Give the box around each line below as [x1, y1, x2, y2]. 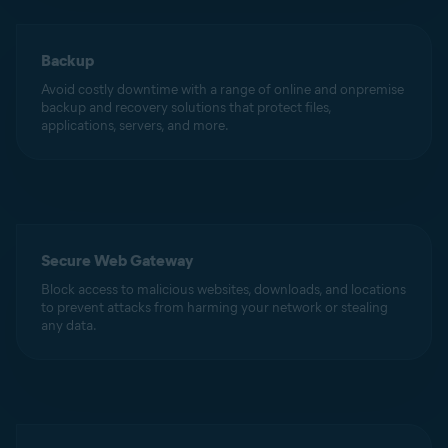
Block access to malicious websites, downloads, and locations [41, 281, 406, 298]
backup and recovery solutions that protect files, [41, 99, 331, 116]
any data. [41, 317, 97, 334]
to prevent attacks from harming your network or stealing [41, 299, 388, 316]
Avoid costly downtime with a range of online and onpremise [41, 81, 404, 98]
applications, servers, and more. [41, 117, 229, 134]
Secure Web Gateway [41, 251, 193, 270]
